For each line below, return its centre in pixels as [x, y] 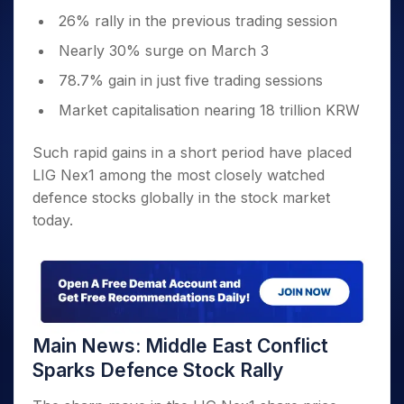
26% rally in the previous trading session [198, 21]
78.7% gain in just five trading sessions [191, 80]
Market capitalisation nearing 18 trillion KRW [209, 110]
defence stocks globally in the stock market [181, 197]
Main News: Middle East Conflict [180, 346]
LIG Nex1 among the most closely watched [179, 175]
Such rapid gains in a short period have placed [192, 152]
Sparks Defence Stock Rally [158, 371]
